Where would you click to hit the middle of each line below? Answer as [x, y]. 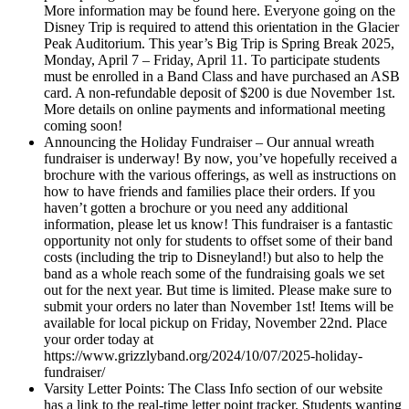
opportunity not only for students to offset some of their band [218, 240]
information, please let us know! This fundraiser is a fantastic [218, 224]
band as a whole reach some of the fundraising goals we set [214, 273]
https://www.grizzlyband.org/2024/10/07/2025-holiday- [203, 355]
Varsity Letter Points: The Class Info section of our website [213, 388]
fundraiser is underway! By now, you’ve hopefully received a [220, 158]
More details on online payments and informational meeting [215, 109]
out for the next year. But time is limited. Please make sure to [218, 289]
